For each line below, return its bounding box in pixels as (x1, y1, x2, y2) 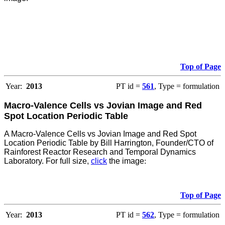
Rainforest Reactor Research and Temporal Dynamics (4, 148, 196, 157)
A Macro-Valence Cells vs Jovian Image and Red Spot (4, 130, 196, 139)
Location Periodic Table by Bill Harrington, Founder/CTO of (4, 139, 213, 148)
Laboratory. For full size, (4, 157, 91, 166)
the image (107, 157, 144, 166)
